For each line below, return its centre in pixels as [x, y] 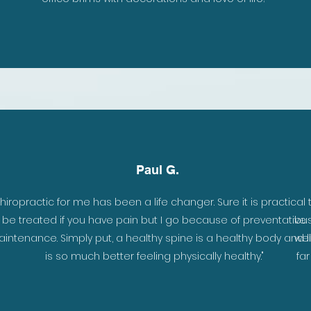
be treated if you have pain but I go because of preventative [154, 220]
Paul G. [157, 170]
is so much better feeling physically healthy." [154, 256]
